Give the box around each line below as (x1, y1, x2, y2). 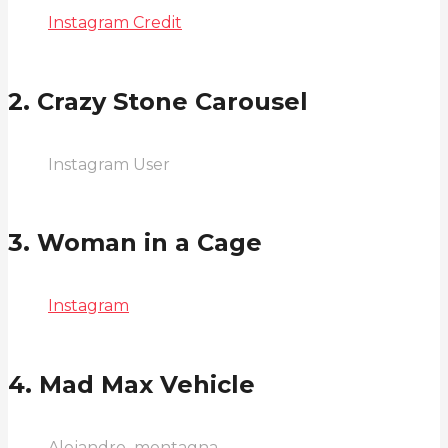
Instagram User (48, 154, 170, 174)
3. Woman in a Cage (8, 228, 262, 258)
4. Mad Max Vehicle (8, 370, 255, 400)
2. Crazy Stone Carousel (8, 86, 308, 116)
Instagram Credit (48, 12, 182, 32)
